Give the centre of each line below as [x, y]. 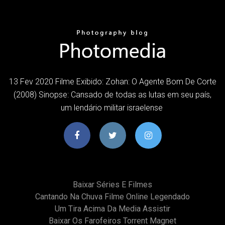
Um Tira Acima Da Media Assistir [113, 208]
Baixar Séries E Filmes [113, 184]
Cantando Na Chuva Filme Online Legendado [113, 196]
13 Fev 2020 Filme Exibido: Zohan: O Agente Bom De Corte [113, 81]
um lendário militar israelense [113, 107]
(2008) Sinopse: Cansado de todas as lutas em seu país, [113, 94]
